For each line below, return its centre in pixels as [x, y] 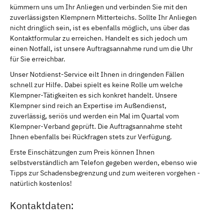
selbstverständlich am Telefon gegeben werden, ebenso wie [104, 162]
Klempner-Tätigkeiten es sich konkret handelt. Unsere [94, 95]
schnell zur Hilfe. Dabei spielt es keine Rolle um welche [96, 84]
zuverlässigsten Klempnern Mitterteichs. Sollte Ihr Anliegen [103, 17]
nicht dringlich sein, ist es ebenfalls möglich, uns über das [100, 28]
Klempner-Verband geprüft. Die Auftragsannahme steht [96, 126]
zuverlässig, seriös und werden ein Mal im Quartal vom [94, 116]
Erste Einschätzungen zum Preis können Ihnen [82, 152]
